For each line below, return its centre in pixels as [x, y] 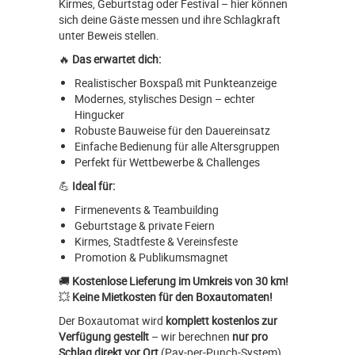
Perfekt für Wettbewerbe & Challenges [167, 162]
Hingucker [99, 115]
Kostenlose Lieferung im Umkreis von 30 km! [180, 281]
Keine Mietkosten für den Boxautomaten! [172, 297]
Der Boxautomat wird [112, 321]
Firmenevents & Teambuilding [147, 210]
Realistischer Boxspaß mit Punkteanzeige [176, 83]
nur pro [250, 337]
